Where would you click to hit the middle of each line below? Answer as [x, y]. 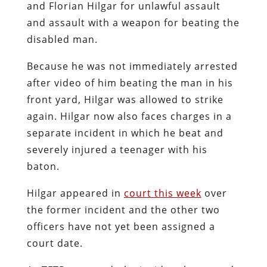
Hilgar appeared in [75, 193]
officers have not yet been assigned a [121, 226]
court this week [162, 193]
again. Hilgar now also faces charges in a [129, 116]
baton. [43, 166]
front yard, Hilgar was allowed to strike [125, 99]
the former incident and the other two [123, 209]
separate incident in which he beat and [125, 133]
